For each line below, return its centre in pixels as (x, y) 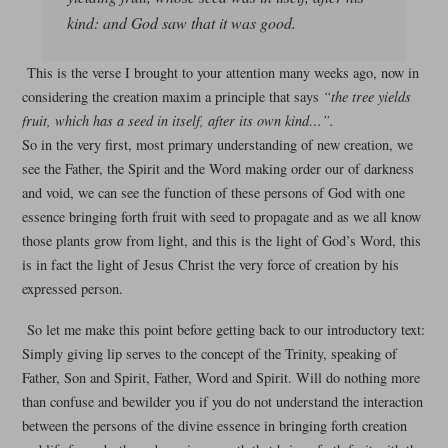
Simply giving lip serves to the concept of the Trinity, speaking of (209, 354)
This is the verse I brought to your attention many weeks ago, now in (222, 72)
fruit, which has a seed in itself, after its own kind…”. (177, 120)
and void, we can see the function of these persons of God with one (213, 192)
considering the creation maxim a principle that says (172, 96)
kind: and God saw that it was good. (181, 22)
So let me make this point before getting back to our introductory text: (225, 330)
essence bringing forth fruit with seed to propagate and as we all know (221, 216)
